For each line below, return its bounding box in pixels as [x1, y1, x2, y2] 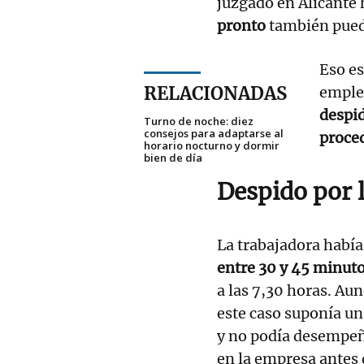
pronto [217, 15, 266, 35]
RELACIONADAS [144, 81, 287, 105]
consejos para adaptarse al [144, 125, 284, 141]
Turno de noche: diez [144, 113, 253, 128]
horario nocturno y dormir [144, 137, 279, 153]
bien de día [144, 149, 202, 165]
